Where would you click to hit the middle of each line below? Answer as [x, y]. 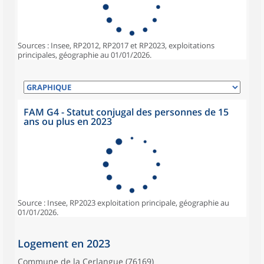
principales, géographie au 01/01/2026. [85, 55]
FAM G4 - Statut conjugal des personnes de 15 [126, 112]
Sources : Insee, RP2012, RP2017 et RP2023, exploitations [116, 45]
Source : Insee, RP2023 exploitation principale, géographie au [123, 203]
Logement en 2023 [64, 243]
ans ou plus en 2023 [68, 121]
